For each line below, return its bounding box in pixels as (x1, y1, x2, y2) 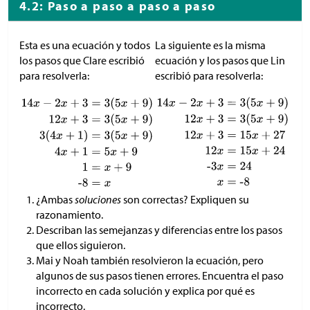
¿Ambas (36, 192, 75, 206)
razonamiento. (36, 207, 103, 221)
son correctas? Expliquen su (123, 192, 249, 206)
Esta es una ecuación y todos (19, 38, 150, 53)
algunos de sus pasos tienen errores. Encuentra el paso (36, 268, 284, 282)
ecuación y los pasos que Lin (155, 53, 285, 68)
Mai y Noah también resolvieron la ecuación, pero (36, 253, 264, 267)
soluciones (75, 192, 123, 206)
